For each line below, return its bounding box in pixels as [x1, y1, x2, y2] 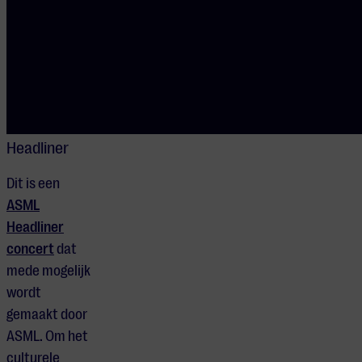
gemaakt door [6, 306, 87, 323]
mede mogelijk [6, 263, 90, 280]
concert [6, 241, 54, 258]
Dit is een [6, 175, 60, 192]
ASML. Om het [6, 328, 88, 345]
